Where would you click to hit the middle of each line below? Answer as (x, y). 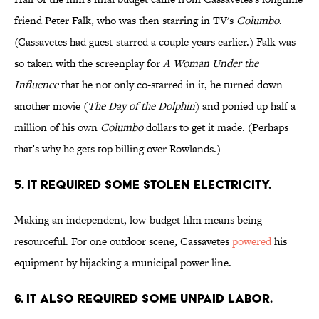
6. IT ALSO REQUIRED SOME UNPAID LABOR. (143, 298)
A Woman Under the (211, 63)
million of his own (57, 127)
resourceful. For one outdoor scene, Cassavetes (123, 241)
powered (252, 241)
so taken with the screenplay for (89, 63)
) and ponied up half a (245, 106)
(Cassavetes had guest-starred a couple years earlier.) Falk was (155, 42)
